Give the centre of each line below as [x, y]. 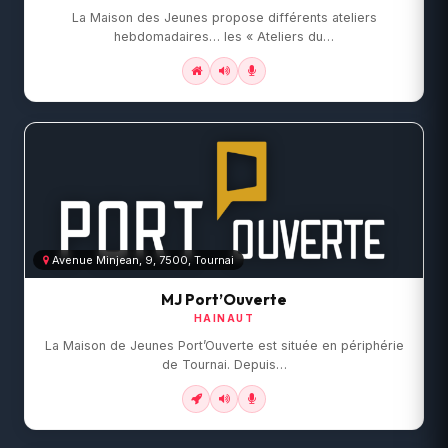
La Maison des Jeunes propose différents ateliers [224, 17]
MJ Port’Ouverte [224, 300]
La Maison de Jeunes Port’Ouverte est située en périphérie [224, 345]
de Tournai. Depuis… [224, 364]
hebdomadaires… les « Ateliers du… [224, 36]
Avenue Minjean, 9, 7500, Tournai [143, 259]
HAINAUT [224, 317]
